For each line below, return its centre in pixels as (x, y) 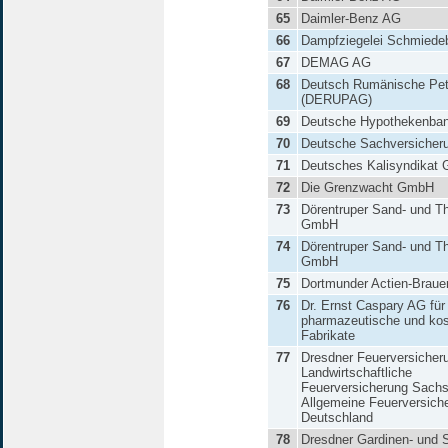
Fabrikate (328, 335)
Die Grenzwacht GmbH (367, 187)
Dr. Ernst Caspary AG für (373, 305)
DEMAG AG (336, 62)
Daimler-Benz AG (351, 18)
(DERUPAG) (336, 99)
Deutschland (337, 417)
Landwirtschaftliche (356, 372)
